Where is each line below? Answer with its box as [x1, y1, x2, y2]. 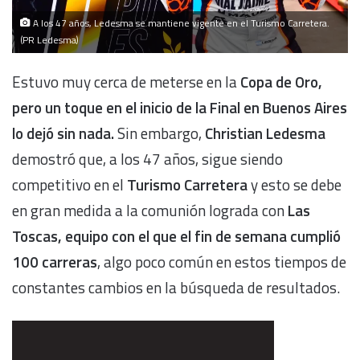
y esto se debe [247, 172, 342, 196]
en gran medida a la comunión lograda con [12, 198, 284, 222]
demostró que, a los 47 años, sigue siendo [12, 146, 283, 170]
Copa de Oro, [237, 69, 322, 93]
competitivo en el [12, 172, 127, 196]
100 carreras [12, 249, 97, 273]
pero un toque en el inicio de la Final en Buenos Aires [12, 95, 347, 119]
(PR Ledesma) [20, 32, 79, 47]
